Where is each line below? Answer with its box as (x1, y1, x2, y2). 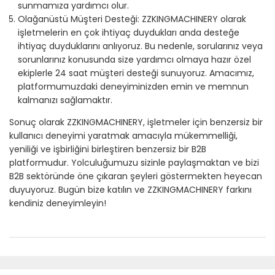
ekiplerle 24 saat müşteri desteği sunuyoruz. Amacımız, (18, 67, 254, 80)
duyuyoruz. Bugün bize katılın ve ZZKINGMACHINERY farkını (9, 184, 252, 196)
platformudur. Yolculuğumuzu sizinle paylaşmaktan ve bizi (9, 157, 259, 169)
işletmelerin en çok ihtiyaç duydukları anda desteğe (18, 26, 239, 39)
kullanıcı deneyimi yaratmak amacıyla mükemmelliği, (9, 130, 238, 142)
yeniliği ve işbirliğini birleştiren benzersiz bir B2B (9, 143, 206, 156)
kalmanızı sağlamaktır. (18, 94, 112, 107)
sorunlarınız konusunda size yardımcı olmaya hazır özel (18, 53, 251, 66)
